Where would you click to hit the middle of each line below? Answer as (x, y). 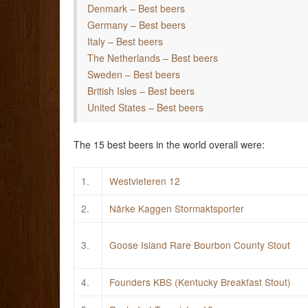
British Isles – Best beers (141, 91)
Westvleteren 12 (145, 180)
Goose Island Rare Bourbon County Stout (200, 244)
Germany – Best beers (136, 25)
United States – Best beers (145, 108)
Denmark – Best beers (136, 9)
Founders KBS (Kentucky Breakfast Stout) (200, 282)
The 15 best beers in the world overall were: (169, 145)
